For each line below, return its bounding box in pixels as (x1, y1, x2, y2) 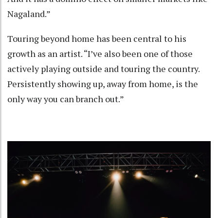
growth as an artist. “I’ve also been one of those (7, 48, 193, 60)
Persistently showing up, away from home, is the (7, 78, 198, 90)
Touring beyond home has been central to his (7, 33, 186, 45)
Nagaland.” (7, 8, 51, 20)
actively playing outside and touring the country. (7, 63, 200, 75)
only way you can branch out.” (7, 93, 124, 105)
